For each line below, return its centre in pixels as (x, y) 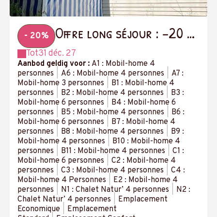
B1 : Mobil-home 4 (143, 83)
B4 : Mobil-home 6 (144, 103)
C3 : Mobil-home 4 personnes (112, 170)
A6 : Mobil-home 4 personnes (113, 74)
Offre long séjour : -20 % (126, 33)
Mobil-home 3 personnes (61, 83)
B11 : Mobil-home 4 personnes (113, 151)
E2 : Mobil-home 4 (146, 180)
